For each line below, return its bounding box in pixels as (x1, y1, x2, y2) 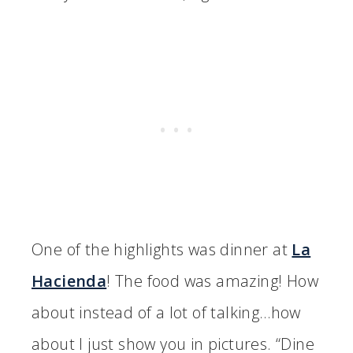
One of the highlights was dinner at (32, 238, 292, 260)
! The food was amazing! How (106, 269, 319, 292)
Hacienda (32, 269, 107, 292)
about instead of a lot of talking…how (32, 301, 301, 323)
